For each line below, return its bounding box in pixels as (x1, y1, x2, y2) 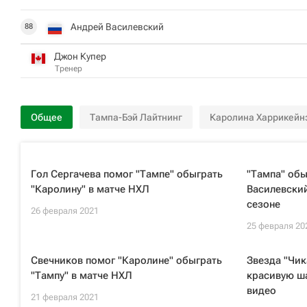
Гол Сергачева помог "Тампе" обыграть (31, 168, 223, 180)
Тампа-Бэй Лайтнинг (90, 112, 182, 123)
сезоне (246, 198, 280, 210)
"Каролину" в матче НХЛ (31, 183, 149, 195)
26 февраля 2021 (31, 206, 99, 216)
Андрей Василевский (71, 21, 164, 32)
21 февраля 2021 (31, 292, 99, 302)
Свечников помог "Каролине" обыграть (31, 254, 222, 267)
